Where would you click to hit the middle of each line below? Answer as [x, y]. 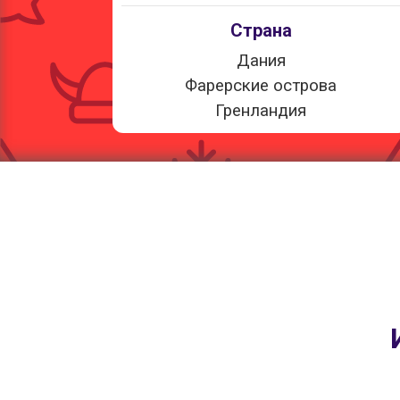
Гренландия [261, 112]
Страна [261, 32]
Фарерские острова [261, 87]
